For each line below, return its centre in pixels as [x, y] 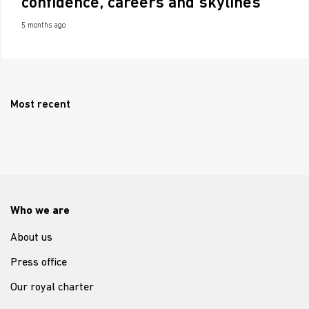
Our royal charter [52, 287]
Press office [39, 262]
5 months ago [43, 26]
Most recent [40, 104]
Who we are [40, 211]
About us [31, 238]
